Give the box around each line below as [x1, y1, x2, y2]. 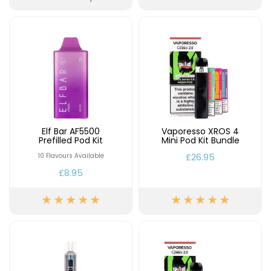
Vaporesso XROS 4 [162, 125, 239, 137]
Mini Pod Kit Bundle [161, 134, 240, 146]
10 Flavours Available [38, 151, 104, 160]
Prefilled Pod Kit [39, 134, 103, 146]
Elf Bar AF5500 [42, 125, 100, 137]
